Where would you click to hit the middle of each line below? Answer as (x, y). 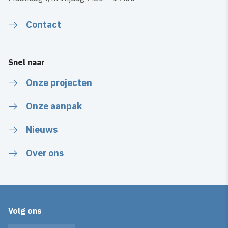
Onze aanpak (54, 106)
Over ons (45, 153)
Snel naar (27, 62)
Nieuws (42, 129)
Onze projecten (59, 82)
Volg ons (25, 210)
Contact (44, 24)
